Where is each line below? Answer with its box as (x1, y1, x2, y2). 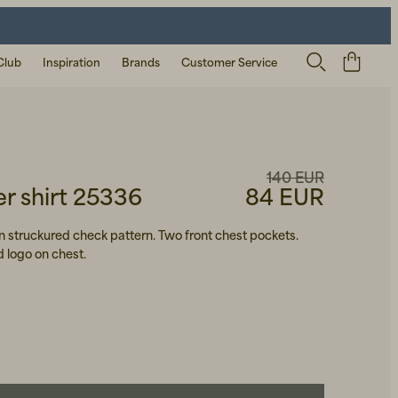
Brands (122, 55, 160, 69)
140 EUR (267, 168, 324, 187)
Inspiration (43, 55, 100, 69)
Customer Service (181, 55, 277, 69)
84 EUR (245, 183, 324, 211)
